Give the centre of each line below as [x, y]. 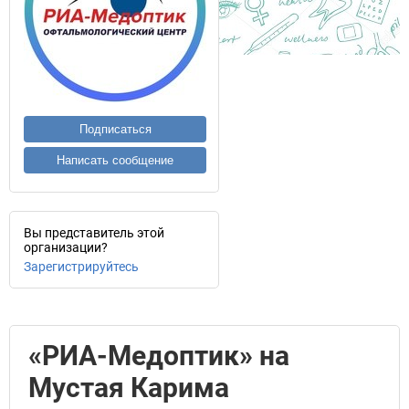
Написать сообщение [115, 160]
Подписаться [115, 129]
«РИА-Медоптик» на [159, 356]
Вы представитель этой [94, 233]
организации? [66, 247]
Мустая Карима [129, 388]
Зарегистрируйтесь [81, 267]
